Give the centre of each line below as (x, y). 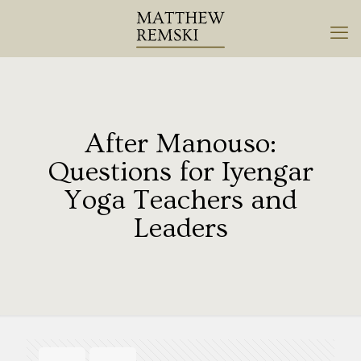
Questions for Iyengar (180, 172)
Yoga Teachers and (180, 200)
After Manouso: (180, 144)
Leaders (180, 228)
